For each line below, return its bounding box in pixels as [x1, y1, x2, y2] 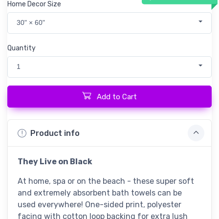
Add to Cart [97, 92, 137, 102]
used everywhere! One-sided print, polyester [18, 200, 181, 210]
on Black [58, 157, 92, 167]
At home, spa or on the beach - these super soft [18, 176, 194, 186]
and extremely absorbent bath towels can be [18, 188, 182, 198]
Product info [30, 128, 80, 138]
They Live [18, 157, 58, 167]
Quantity [7, 44, 36, 52]
